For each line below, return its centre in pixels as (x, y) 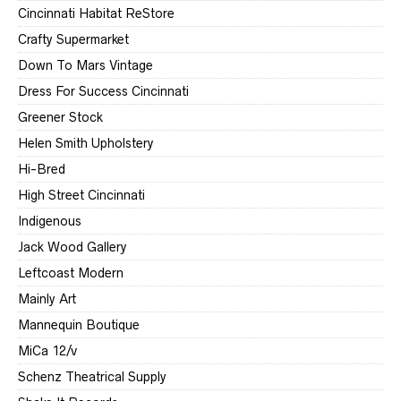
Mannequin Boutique (79, 325)
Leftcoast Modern (71, 273)
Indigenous (50, 222)
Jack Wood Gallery (72, 247)
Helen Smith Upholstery (85, 144)
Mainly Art (47, 299)
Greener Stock (60, 118)
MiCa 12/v (47, 351)
